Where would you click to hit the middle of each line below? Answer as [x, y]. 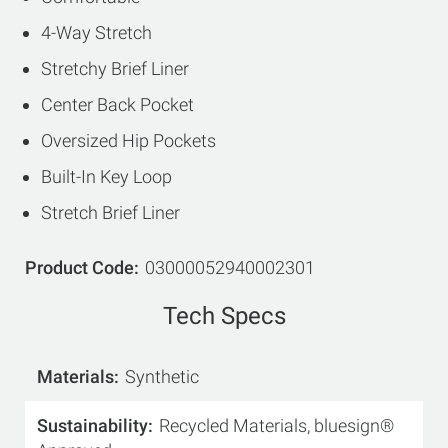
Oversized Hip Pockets [128, 140]
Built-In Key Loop [106, 176]
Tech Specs [224, 316]
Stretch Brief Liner [110, 212]
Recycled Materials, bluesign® [276, 425]
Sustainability [92, 425]
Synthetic [162, 376]
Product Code [79, 267]
